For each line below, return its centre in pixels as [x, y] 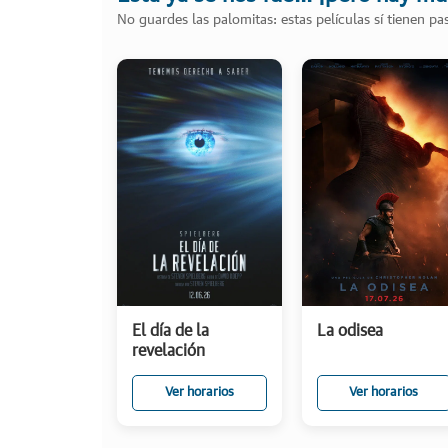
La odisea [349, 330]
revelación [168, 350]
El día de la [170, 330]
